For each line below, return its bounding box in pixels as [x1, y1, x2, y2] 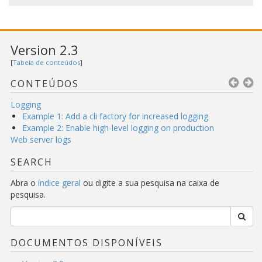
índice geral [38, 177, 81, 189]
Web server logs [11, 134, 71, 146]
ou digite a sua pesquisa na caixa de [81, 177, 219, 189]
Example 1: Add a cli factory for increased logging [22, 111, 208, 122]
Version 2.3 [11, 41, 78, 59]
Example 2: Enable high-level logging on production [22, 122, 214, 134]
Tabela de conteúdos [13, 58, 80, 67]
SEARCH [11, 156, 53, 169]
